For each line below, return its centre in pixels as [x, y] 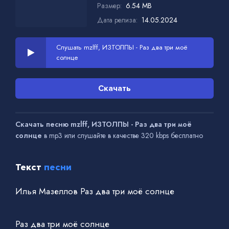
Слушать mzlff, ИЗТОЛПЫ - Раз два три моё [122, 47]
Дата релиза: [117, 20]
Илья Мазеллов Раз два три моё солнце [95, 191]
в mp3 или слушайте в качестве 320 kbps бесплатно [122, 135]
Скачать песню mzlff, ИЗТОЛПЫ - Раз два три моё [104, 124]
